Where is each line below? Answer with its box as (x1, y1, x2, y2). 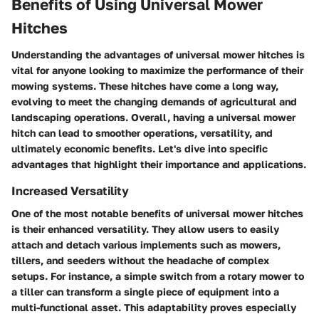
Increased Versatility (11, 184, 129, 199)
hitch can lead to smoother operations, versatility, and (11, 127, 273, 140)
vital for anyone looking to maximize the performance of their (11, 64, 303, 77)
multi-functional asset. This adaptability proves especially (11, 301, 296, 314)
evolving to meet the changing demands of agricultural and (11, 95, 297, 108)
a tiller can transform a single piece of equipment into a (11, 286, 279, 298)
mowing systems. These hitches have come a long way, (11, 80, 278, 93)
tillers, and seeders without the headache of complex (11, 254, 269, 267)
